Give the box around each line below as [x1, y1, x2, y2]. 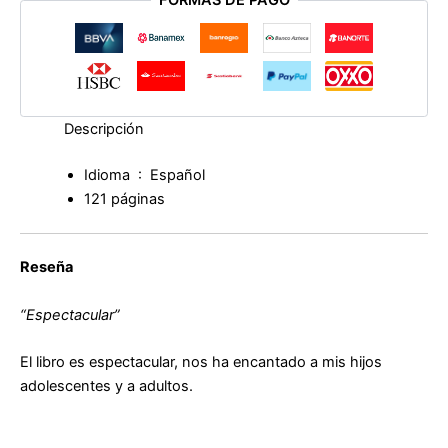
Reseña [20, 258, 73, 277]
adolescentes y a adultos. [20, 377, 193, 396]
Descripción [63, 119, 144, 138]
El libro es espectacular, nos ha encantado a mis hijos [20, 353, 382, 372]
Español [149, 165, 205, 184]
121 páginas [83, 189, 165, 208]
